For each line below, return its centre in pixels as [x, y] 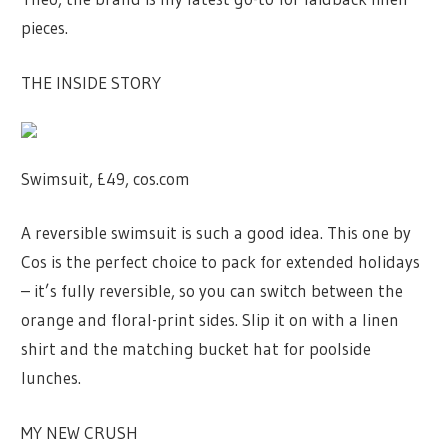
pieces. [45, 28]
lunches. [51, 378]
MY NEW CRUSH [83, 432]
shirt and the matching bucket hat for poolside [196, 349]
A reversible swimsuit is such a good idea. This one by [216, 233]
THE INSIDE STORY [95, 82]
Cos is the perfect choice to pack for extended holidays [221, 262]
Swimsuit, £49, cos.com [106, 178]
